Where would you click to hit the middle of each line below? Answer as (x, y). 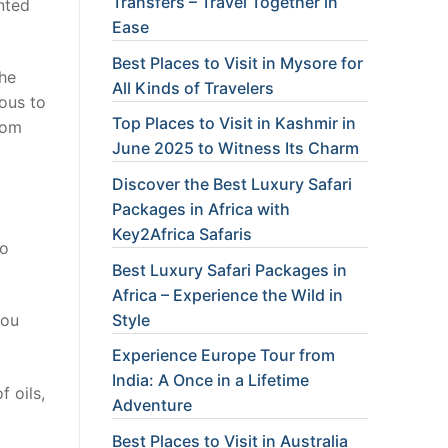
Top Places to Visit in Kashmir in (234, 123)
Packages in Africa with (201, 208)
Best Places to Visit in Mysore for (237, 62)
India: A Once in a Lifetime (210, 380)
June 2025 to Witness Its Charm (235, 148)
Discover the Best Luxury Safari (232, 183)
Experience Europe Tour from (223, 355)
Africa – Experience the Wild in (227, 294)
